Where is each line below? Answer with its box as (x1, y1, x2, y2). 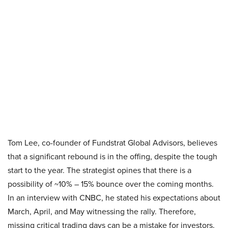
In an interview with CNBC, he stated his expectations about (8, 192, 220, 204)
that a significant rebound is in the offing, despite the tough (8, 151, 217, 162)
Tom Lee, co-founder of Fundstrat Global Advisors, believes (8, 137, 217, 149)
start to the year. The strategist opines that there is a (8, 164, 191, 176)
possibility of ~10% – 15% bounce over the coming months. (8, 178, 214, 190)
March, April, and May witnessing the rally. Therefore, (8, 206, 196, 217)
